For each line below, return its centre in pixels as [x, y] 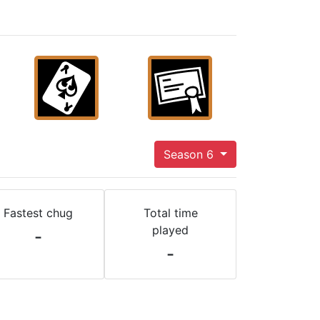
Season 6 [191, 154]
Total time [170, 213]
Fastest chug [38, 213]
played [170, 230]
